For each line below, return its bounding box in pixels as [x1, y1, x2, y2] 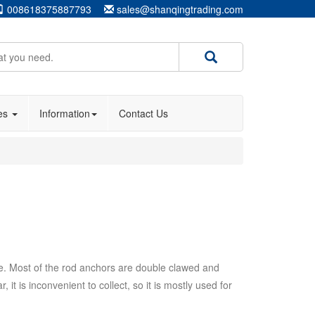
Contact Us [119, 106, 168, 120]
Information [39, 106, 90, 120]
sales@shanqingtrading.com [117, 2, 243, 16]
